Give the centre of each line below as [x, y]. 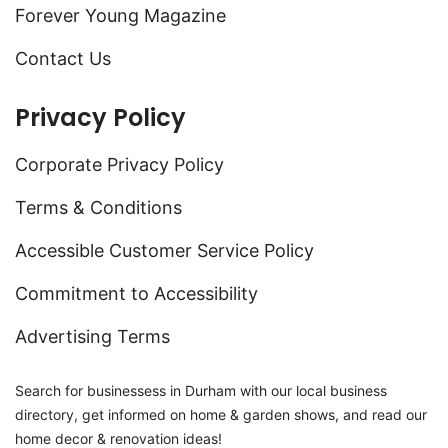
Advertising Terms [92, 336]
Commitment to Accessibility [136, 293]
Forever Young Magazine [120, 15]
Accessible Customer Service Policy [164, 250]
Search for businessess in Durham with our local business [201, 390]
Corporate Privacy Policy [119, 164]
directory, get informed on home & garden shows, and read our [221, 414]
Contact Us [63, 58]
